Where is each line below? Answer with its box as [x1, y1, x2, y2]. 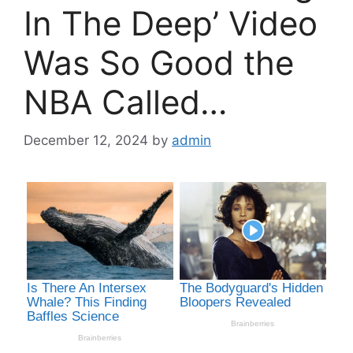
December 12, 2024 [24, 132, 148, 149]
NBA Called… [24, 81, 227, 122]
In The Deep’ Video [24, 2, 318, 43]
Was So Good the [24, 42, 294, 83]
